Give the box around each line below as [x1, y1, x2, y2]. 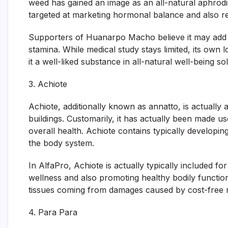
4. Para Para [28, 207, 77, 217]
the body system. [28, 138, 94, 148]
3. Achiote [28, 79, 67, 89]
